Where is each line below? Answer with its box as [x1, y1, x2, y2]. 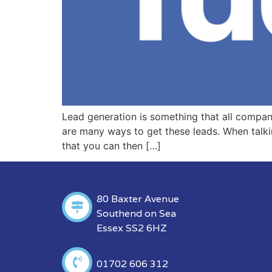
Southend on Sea [96, 206, 176, 220]
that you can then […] [62, 139, 161, 152]
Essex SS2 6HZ [96, 221, 167, 234]
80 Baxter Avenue [96, 192, 179, 205]
